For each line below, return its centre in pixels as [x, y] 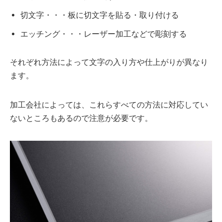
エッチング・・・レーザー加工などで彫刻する [103, 34]
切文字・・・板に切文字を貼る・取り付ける [99, 15]
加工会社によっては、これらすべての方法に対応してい [109, 105]
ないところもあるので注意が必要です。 [81, 118]
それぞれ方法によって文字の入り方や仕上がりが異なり [109, 62]
